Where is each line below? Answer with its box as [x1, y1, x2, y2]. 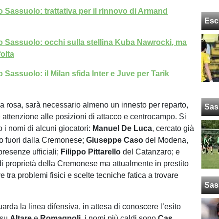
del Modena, [143, 136, 189, 144]
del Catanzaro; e [121, 148, 180, 156]
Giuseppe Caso [86, 136, 144, 144]
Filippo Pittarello [61, 148, 121, 156]
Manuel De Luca [92, 124, 153, 132]
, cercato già [152, 124, 195, 132]
